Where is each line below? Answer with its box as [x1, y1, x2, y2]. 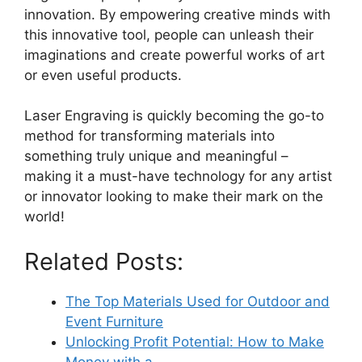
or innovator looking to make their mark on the [24, 188, 323, 205]
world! [24, 208, 65, 225]
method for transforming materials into [24, 128, 275, 145]
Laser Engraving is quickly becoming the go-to [24, 107, 324, 124]
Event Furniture [65, 313, 163, 330]
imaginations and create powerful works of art [24, 46, 325, 63]
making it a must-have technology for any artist [24, 168, 332, 185]
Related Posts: [24, 246, 183, 276]
